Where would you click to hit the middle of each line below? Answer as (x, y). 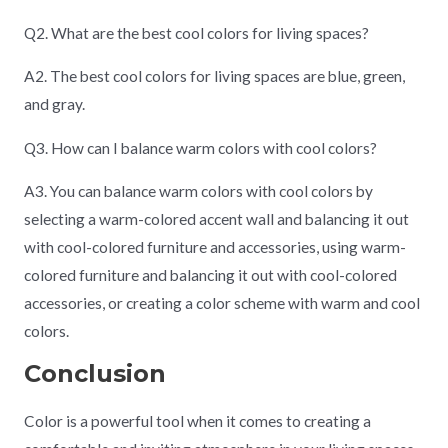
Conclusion (94, 373)
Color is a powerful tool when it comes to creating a (197, 420)
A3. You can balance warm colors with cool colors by (198, 191)
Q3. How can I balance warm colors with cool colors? (200, 147)
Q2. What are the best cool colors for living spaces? (196, 32)
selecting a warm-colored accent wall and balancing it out (216, 219)
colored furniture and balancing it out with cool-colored (210, 275)
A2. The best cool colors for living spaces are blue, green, (214, 76)
